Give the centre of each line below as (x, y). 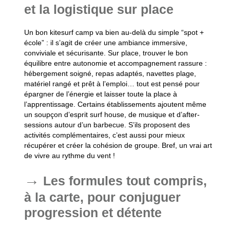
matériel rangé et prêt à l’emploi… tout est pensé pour (112, 84)
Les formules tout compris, (125, 181)
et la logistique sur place (99, 9)
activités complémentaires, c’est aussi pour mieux (104, 135)
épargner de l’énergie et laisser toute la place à (100, 94)
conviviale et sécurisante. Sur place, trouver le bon (106, 53)
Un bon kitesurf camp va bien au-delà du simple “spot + (114, 33)
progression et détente (93, 213)
